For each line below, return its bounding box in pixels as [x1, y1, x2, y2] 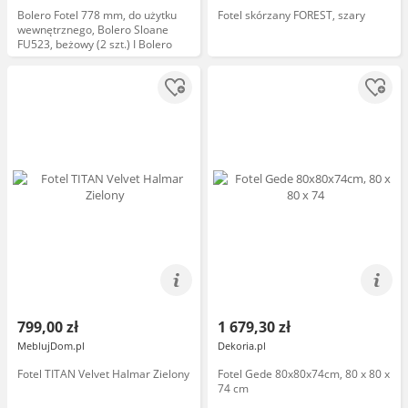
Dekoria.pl [218, 339, 266, 352]
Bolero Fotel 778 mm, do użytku [17, 7, 177, 23]
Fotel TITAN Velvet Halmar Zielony [17, 366, 189, 382]
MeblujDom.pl [17, 339, 85, 352]
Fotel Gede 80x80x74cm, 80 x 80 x [218, 366, 390, 382]
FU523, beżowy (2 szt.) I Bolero [17, 36, 172, 52]
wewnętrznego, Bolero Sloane [17, 22, 168, 37]
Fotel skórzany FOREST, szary [218, 7, 365, 23]
